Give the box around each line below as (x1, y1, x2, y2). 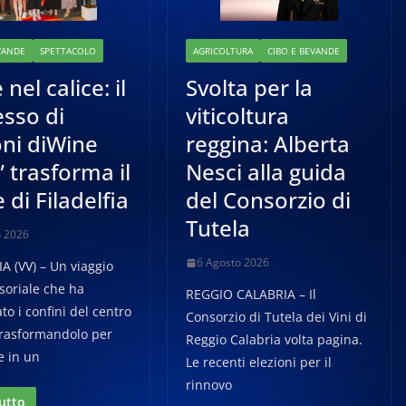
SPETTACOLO (39, 44, 96, 57)
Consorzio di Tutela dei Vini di (186, 308, 368, 325)
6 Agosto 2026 (197, 255, 270, 270)
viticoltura (186, 101, 290, 130)
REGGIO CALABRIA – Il (186, 285, 317, 303)
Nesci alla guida (186, 157, 347, 187)
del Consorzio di (186, 185, 352, 215)
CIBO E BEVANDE (267, 44, 341, 57)
